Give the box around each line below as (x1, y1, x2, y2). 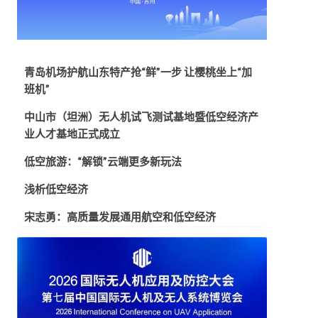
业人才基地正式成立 (23, 127, 120, 141)
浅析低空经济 (23, 182, 88, 196)
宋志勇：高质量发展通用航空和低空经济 (23, 210, 216, 224)
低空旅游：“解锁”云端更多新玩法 (23, 155, 182, 168)
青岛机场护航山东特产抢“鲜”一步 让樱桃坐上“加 (23, 65, 252, 79)
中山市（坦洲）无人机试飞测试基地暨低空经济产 (23, 110, 258, 124)
